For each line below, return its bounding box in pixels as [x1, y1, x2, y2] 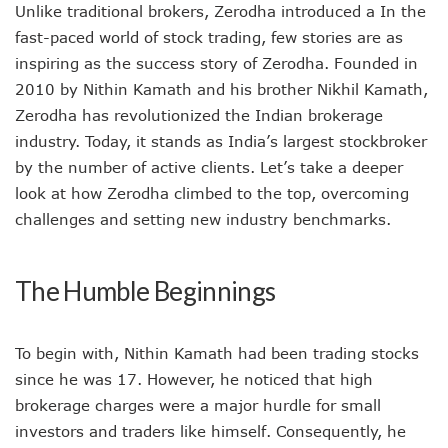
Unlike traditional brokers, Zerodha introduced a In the [15, 2, 426, 20]
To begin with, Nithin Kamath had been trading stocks [15, 344, 419, 362]
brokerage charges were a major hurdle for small [15, 396, 381, 414]
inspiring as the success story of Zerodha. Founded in [15, 54, 418, 72]
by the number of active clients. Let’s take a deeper [15, 158, 403, 176]
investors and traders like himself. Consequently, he [15, 422, 406, 440]
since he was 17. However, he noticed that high [15, 370, 373, 388]
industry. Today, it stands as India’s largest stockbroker [15, 132, 427, 150]
